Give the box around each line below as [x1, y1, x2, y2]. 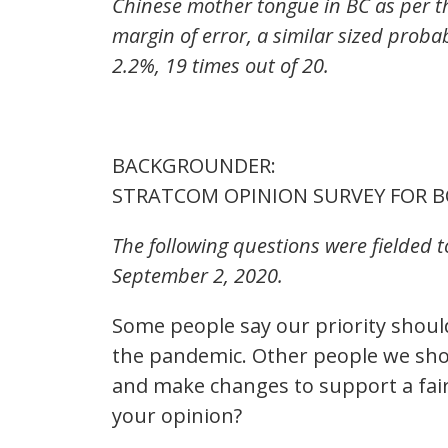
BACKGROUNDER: [112, 152, 281, 180]
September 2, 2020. [112, 262, 283, 290]
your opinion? [112, 402, 242, 430]
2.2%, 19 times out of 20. [112, 52, 329, 80]
